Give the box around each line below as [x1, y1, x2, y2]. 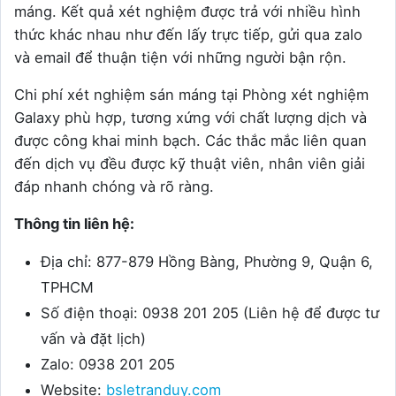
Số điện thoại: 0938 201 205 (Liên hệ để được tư [41, 304, 379, 323]
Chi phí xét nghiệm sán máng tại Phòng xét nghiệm [14, 86, 369, 104]
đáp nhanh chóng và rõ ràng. [14, 178, 214, 196]
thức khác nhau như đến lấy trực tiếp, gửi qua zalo [14, 26, 362, 44]
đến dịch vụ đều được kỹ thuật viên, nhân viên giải [14, 155, 365, 173]
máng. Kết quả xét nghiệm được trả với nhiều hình [14, 3, 361, 21]
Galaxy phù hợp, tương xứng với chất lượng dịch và [14, 109, 367, 127]
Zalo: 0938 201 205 [41, 355, 175, 374]
